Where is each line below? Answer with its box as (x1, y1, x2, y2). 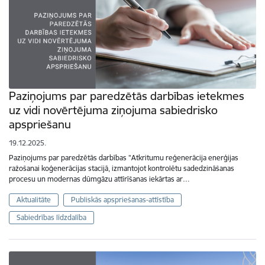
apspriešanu (9, 117, 71, 131)
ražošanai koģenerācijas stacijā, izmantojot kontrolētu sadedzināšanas (9, 163, 234, 173)
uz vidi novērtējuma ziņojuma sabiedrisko (9, 102, 218, 117)
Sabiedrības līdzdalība (17, 212, 86, 222)
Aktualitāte (17, 195, 51, 204)
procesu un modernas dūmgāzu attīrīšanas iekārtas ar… (9, 174, 190, 183)
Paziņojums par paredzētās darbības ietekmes (9, 88, 244, 103)
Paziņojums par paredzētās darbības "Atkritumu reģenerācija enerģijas (9, 153, 238, 162)
